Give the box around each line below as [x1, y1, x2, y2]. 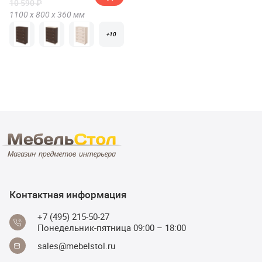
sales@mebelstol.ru [37, 239, 115, 251]
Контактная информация [9, 188, 126, 201]
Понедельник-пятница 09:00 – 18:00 [37, 222, 186, 233]
